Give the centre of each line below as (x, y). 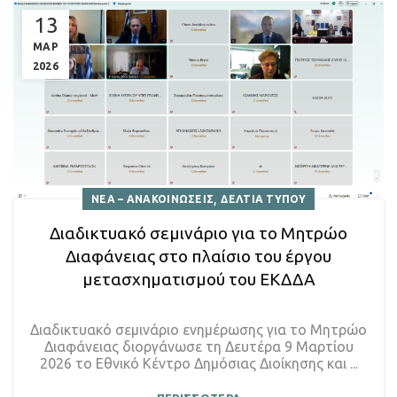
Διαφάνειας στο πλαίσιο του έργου (198, 256)
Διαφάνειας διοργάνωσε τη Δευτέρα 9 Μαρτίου (198, 346)
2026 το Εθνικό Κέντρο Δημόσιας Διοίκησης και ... (198, 363)
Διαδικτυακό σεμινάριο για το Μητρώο (198, 233)
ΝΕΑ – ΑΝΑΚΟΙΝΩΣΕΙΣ (152, 198)
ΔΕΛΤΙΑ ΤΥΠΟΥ (263, 198)
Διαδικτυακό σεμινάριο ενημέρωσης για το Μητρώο (198, 329)
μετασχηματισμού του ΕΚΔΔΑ (198, 279)
